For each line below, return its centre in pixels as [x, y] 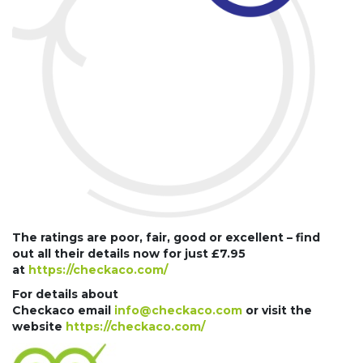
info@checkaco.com [178, 310]
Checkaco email [63, 310]
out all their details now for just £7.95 [129, 254]
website [39, 327]
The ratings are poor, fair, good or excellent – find [166, 237]
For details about [65, 294]
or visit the [277, 310]
